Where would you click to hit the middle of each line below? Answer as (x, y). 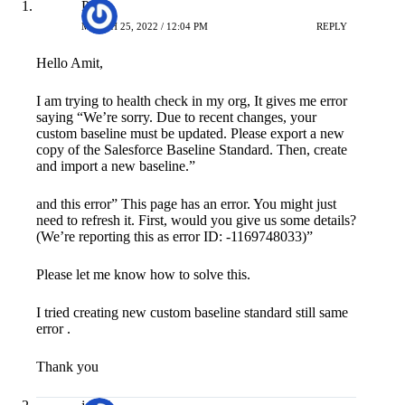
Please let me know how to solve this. (143, 271)
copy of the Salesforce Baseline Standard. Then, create (192, 146)
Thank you (67, 363)
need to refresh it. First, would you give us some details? (196, 217)
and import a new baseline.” (116, 163)
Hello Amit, (70, 60)
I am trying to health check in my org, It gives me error (192, 98)
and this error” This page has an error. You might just (186, 201)
